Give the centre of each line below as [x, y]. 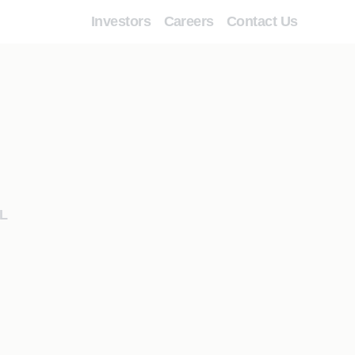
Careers [189, 21]
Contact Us [262, 21]
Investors [121, 21]
